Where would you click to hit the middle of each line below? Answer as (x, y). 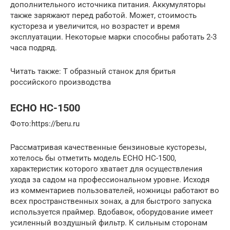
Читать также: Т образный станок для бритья (93, 71)
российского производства (61, 82)
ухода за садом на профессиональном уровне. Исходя (110, 179)
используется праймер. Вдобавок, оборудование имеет (112, 212)
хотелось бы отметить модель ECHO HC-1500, (93, 158)
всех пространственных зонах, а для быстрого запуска (111, 201)
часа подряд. (34, 47)
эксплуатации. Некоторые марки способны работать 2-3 (113, 37)
